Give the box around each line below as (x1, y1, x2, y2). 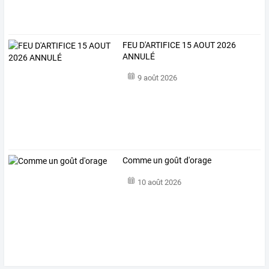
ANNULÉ (122, 51, 156, 61)
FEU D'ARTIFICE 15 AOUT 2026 (122, 40, 237, 50)
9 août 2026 (137, 73, 177, 83)
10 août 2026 (137, 177, 181, 187)
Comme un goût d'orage (122, 156, 212, 166)
